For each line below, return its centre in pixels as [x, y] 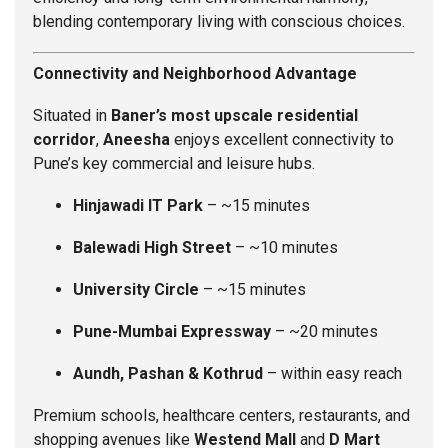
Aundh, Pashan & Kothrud [168, 374]
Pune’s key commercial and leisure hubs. [174, 164]
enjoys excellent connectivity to [282, 140]
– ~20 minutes [324, 332]
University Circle [136, 290]
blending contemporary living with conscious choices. [219, 22]
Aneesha [136, 140]
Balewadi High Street [152, 248]
